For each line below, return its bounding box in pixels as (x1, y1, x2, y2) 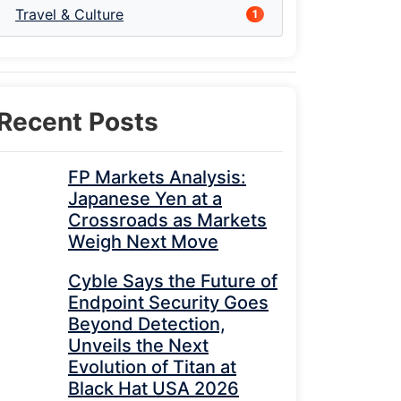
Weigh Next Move (68, 231, 218, 252)
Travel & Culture (15, 5, 124, 23)
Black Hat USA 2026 (68, 378, 239, 399)
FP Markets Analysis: (68, 166, 246, 188)
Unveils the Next (68, 335, 209, 356)
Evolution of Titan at (68, 356, 236, 378)
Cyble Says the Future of (68, 270, 277, 292)
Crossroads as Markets (68, 209, 267, 231)
